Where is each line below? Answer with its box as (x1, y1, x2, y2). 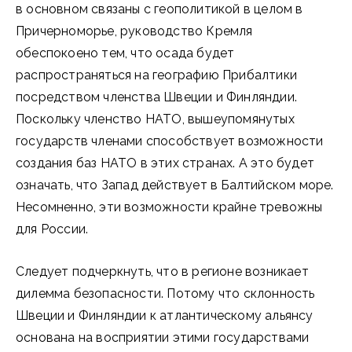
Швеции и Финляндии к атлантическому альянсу (16, 308, 313, 323)
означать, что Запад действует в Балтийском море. (16, 178, 334, 192)
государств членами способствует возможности (16, 134, 324, 148)
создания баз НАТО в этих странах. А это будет (16, 156, 315, 170)
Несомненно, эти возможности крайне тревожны (16, 200, 323, 214)
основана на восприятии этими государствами (16, 330, 310, 345)
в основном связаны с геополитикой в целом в (16, 2, 303, 16)
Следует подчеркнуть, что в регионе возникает (16, 264, 309, 279)
